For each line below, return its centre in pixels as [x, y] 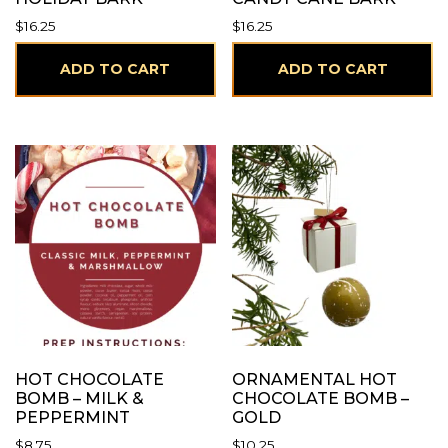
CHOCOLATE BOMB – [321, 398]
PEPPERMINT [72, 417]
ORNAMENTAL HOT [315, 379]
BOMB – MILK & [79, 398]
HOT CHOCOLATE [89, 379]
